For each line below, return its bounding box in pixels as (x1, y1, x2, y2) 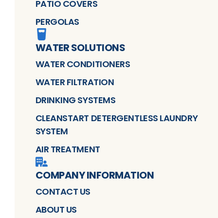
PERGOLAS (35, 15, 79, 28)
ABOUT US (35, 203, 77, 216)
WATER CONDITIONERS (35, 57, 130, 70)
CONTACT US (35, 185, 91, 198)
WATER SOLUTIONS (35, 40, 125, 54)
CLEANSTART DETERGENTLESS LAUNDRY (35, 111, 198, 124)
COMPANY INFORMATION (35, 168, 154, 182)
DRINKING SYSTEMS (35, 93, 116, 106)
